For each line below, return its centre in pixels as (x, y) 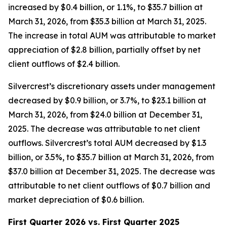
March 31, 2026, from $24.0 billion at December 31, (105, 115)
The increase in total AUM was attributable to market (112, 35)
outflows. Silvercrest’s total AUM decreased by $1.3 (107, 143)
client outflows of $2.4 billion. (64, 64)
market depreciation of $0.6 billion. (76, 200)
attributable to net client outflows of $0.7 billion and (109, 185)
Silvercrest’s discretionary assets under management (112, 86)
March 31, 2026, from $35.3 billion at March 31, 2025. (107, 21)
